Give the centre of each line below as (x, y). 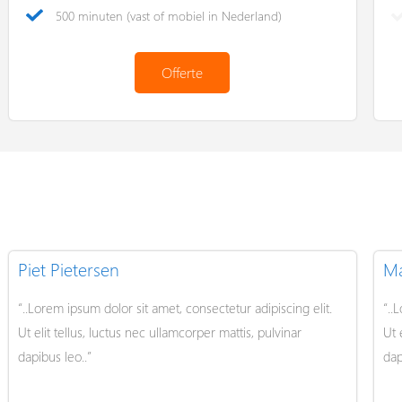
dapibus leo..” (55, 356)
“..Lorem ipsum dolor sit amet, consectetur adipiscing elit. (175, 307)
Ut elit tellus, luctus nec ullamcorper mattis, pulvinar (160, 332)
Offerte (183, 72)
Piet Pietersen (69, 268)
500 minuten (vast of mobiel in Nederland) (168, 15)
